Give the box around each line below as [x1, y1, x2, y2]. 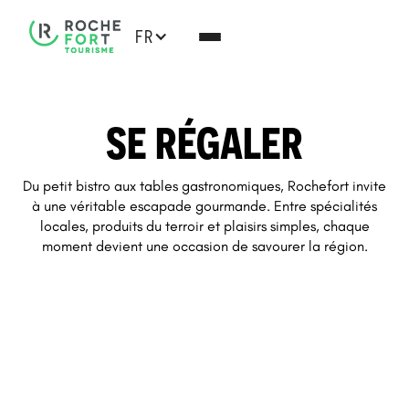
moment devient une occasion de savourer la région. [41, 237, 368, 255]
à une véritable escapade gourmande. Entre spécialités [32, 197, 377, 215]
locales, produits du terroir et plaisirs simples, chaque [39, 217, 370, 235]
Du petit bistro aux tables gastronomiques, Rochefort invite [23, 177, 386, 194]
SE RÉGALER [106, 117, 303, 168]
